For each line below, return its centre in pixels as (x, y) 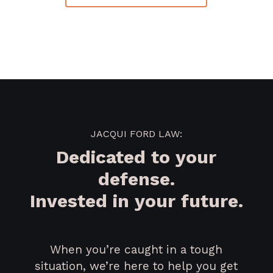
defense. (136, 179)
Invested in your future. (136, 201)
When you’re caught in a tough (136, 250)
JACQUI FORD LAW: (136, 134)
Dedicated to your (136, 157)
